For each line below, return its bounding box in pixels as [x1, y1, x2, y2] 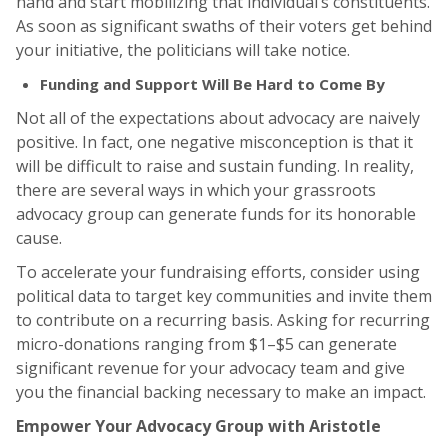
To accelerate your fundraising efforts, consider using [16, 261, 420, 284]
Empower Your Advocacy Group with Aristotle [16, 415, 381, 438]
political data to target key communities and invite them [16, 285, 432, 308]
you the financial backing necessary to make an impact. [16, 381, 430, 404]
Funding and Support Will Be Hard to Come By [40, 74, 385, 95]
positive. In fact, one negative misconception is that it [16, 131, 413, 154]
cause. [16, 227, 66, 250]
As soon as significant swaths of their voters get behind [16, 15, 432, 38]
